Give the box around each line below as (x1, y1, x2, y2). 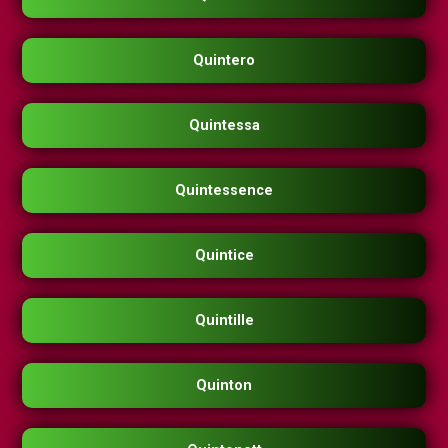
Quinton (196, 377, 252, 395)
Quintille (194, 312, 254, 330)
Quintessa (188, 117, 260, 135)
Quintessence (175, 182, 273, 200)
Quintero (193, 52, 255, 70)
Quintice (194, 247, 254, 265)
